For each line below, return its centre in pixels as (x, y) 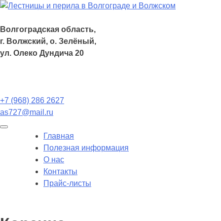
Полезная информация (86, 148)
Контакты (60, 171)
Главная (59, 136)
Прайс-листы (67, 183)
